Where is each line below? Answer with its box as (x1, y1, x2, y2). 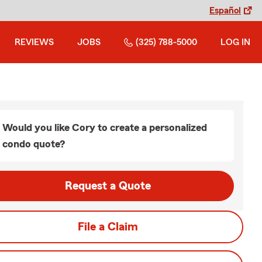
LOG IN (220, 37, 250, 47)
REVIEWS (15, 37, 54, 47)
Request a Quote (64, 180, 151, 192)
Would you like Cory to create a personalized (2, 122, 207, 133)
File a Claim (77, 221, 138, 233)
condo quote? (2, 139, 65, 149)
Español (209, 6, 241, 15)
